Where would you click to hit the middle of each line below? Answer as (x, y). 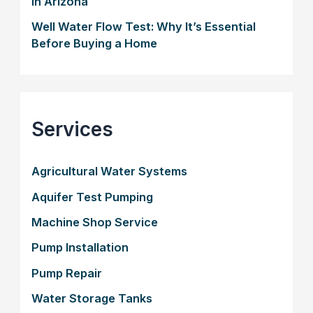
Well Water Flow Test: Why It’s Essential (144, 27)
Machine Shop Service (95, 223)
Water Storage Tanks (92, 298)
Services (73, 129)
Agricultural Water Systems (110, 172)
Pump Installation (80, 248)
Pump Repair (67, 273)
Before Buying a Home (95, 44)
